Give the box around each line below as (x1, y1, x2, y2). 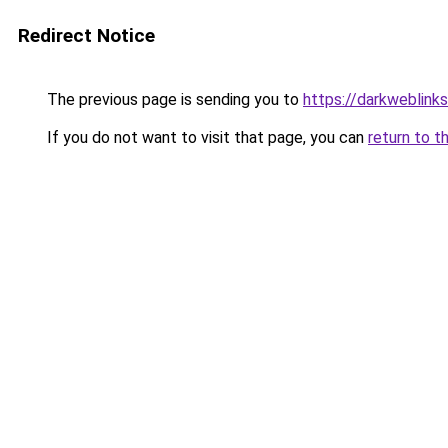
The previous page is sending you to (43, 90, 303, 109)
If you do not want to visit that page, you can (43, 128, 368, 147)
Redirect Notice (18, 24, 155, 47)
